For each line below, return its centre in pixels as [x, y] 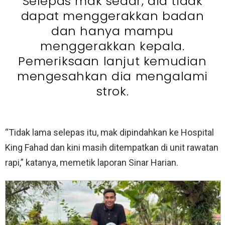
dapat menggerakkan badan [113, 16]
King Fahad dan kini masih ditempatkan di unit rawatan [112, 147]
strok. [113, 91]
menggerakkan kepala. [113, 46]
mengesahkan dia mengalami [112, 76]
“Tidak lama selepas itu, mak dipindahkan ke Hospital [109, 132]
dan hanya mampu [112, 31]
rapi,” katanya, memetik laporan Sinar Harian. [92, 162]
